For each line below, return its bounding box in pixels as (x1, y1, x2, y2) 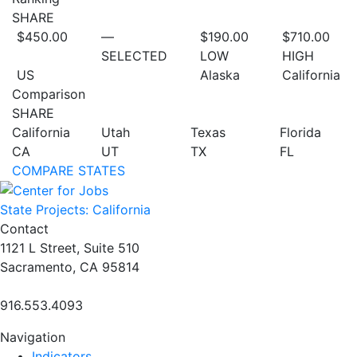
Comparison (12, 85, 85, 102)
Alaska (200, 66, 241, 83)
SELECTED (100, 47, 167, 64)
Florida (280, 124, 321, 140)
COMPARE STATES (12, 162, 125, 178)
